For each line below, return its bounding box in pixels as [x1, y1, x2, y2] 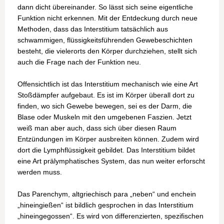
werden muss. [17, 168, 64, 176]
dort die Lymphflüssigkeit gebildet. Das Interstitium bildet [17, 146, 195, 154]
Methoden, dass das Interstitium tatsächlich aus [17, 25, 168, 33]
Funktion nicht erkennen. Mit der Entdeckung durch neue [17, 14, 197, 22]
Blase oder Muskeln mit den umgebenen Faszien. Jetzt [17, 113, 191, 121]
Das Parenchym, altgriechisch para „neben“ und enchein [17, 190, 196, 198]
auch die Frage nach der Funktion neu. [17, 58, 141, 66]
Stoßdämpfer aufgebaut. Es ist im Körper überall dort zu [17, 91, 194, 99]
